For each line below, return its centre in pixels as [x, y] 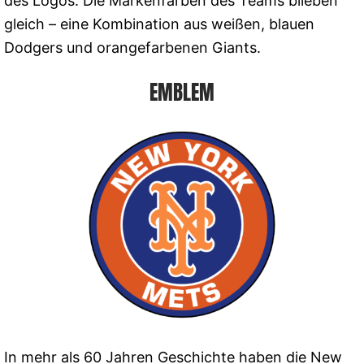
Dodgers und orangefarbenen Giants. [132, 47]
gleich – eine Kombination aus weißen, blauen [159, 24]
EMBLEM [182, 92]
